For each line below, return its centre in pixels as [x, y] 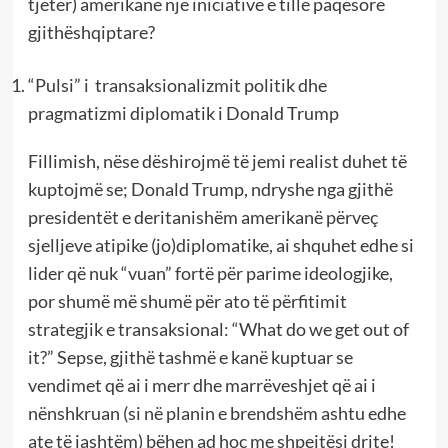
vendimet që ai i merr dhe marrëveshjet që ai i [201, 385]
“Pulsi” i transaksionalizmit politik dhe [177, 85]
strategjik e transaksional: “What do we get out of [218, 329]
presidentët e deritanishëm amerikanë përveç [202, 217]
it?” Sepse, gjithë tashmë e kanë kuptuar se [190, 357]
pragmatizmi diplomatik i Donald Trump [183, 113]
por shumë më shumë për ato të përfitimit [187, 301]
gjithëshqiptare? [91, 32]
